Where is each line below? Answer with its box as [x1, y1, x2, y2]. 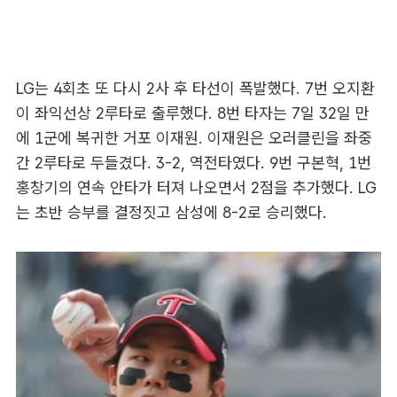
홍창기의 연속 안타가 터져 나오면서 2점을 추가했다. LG [15, 177, 377, 197]
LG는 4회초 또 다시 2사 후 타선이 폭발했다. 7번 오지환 [15, 78, 375, 97]
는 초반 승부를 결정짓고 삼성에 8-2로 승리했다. [15, 202, 327, 222]
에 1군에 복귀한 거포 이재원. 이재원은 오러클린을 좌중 [15, 128, 372, 147]
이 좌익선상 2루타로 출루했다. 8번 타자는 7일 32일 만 [15, 103, 370, 122]
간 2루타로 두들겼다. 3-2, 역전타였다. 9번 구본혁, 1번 [15, 152, 371, 172]
